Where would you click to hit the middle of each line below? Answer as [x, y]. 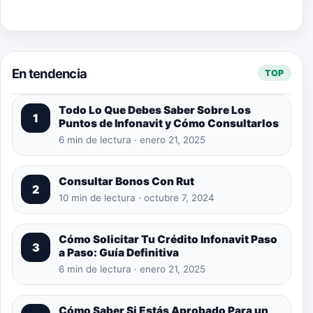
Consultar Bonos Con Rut [126, 181]
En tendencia [50, 73]
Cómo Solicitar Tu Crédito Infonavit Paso [168, 239]
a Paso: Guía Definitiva [119, 252]
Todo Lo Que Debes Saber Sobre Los [155, 110]
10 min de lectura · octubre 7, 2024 [137, 197]
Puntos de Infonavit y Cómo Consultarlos [169, 123]
